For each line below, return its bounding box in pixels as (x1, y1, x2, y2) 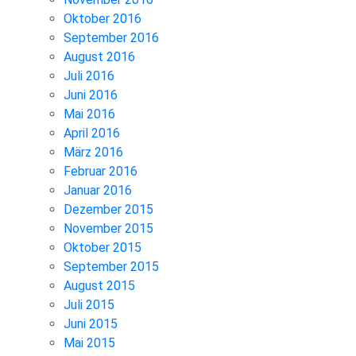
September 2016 (64, 29, 159, 45)
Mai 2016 (64, 106, 115, 122)
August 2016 (64, 48, 135, 64)
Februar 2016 (64, 163, 137, 179)
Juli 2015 (64, 296, 114, 312)
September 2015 (64, 258, 159, 274)
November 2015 (64, 220, 153, 236)
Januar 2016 (64, 182, 132, 198)
